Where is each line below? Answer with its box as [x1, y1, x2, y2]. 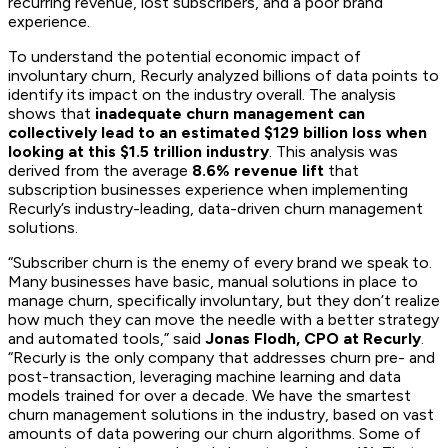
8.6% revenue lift [192, 160, 324, 180]
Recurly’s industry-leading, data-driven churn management [8, 198, 423, 218]
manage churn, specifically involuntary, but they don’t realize [8, 290, 440, 310]
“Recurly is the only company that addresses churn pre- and [8, 347, 435, 367]
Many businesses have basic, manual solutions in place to [8, 271, 418, 291]
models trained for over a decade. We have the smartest [8, 385, 411, 405]
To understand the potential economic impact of [8, 46, 361, 66]
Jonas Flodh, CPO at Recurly [205, 328, 421, 348]
